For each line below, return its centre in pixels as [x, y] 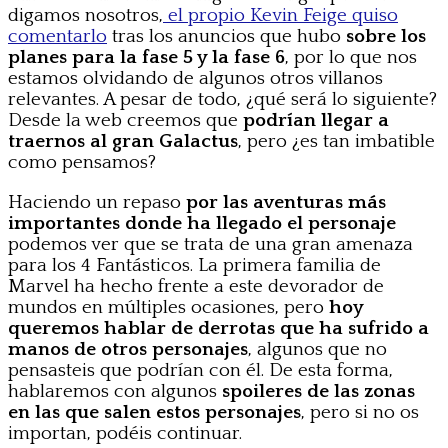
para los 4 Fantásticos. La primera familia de [194, 266]
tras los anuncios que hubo [224, 37]
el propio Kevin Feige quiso [280, 16]
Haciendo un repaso [94, 203]
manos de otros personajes [128, 350]
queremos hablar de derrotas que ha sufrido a [218, 329]
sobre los [383, 37]
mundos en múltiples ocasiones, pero [166, 308]
